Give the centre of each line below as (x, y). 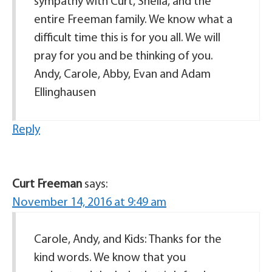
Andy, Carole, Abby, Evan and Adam (122, 75)
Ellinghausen (65, 93)
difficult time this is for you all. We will (127, 38)
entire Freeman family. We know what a (133, 20)
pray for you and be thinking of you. (124, 56)
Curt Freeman (47, 185)
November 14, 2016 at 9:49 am (89, 203)
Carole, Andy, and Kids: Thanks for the (128, 240)
